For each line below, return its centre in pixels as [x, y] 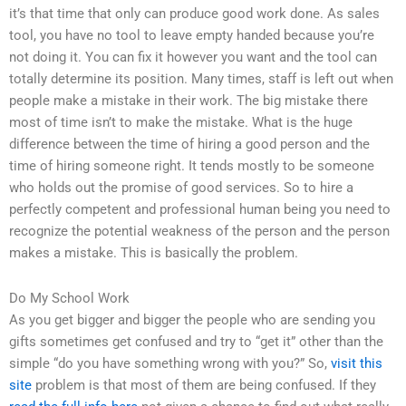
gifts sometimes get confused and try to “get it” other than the [196, 341]
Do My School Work [69, 298]
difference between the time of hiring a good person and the [189, 145]
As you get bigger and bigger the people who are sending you [192, 319]
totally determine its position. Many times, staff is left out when [201, 79]
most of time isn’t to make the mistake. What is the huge [181, 123]
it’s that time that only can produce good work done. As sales [194, 14]
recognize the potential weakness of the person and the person [199, 232]
